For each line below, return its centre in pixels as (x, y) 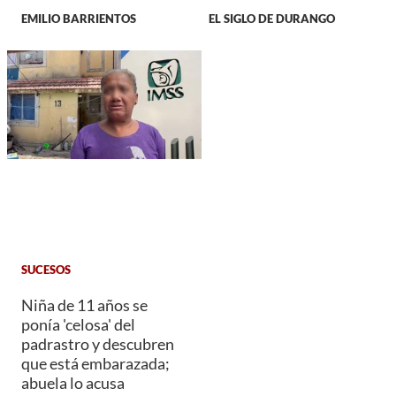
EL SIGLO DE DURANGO (272, 19)
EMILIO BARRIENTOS (79, 19)
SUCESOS (46, 269)
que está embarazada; (95, 364)
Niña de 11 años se (84, 305)
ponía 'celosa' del (78, 325)
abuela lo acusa (73, 383)
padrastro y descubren (98, 344)
